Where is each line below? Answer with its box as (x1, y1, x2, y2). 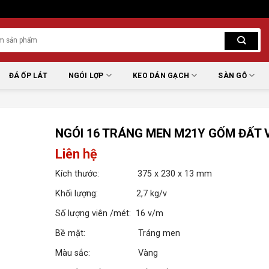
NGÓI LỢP (68, 71, 104, 80)
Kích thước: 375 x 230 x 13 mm (55, 168, 213, 179)
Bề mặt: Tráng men (55, 228, 181, 238)
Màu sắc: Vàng (55, 247, 159, 258)
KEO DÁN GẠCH (133, 71, 190, 80)
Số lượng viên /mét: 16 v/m (55, 208, 164, 219)
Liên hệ (55, 146, 98, 162)
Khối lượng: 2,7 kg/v (55, 188, 168, 199)
